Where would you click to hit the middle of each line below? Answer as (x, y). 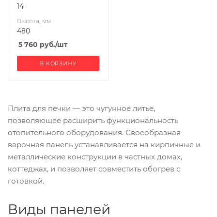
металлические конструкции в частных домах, (95, 157)
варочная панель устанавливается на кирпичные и (104, 145)
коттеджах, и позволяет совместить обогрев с (94, 169)
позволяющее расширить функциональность (93, 120)
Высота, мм (34, 21)
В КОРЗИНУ (58, 63)
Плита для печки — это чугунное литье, (81, 108)
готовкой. (26, 181)
